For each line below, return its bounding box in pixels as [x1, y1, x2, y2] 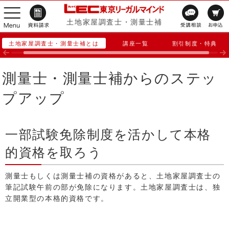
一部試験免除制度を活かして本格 [5, 125, 211, 143]
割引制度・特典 [172, 39, 218, 47]
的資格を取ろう [5, 143, 102, 161]
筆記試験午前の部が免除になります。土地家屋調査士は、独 [5, 182, 221, 192]
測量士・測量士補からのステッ [2, 68, 217, 88]
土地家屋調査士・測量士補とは [9, 39, 99, 47]
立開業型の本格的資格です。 [5, 193, 109, 203]
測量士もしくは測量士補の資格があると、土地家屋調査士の [5, 171, 221, 181]
